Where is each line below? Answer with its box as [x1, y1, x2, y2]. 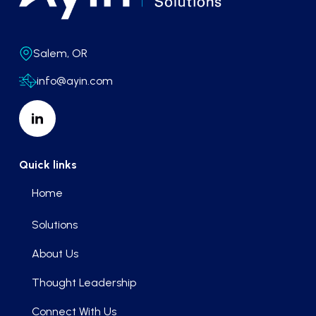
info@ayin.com [36, 74, 113, 88]
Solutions [31, 218, 78, 232]
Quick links [18, 158, 77, 172]
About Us [31, 247, 78, 261]
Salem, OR [32, 47, 87, 61]
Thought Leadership [31, 276, 136, 290]
